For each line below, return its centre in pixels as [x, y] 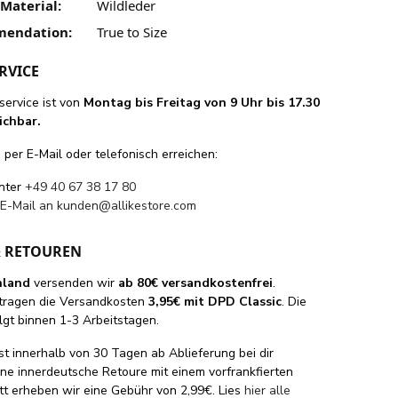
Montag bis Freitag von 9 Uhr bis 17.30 [202, 102]
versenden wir [75, 283]
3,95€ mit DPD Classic [215, 301]
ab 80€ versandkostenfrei [196, 283]
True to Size [131, 32]
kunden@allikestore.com [127, 205]
